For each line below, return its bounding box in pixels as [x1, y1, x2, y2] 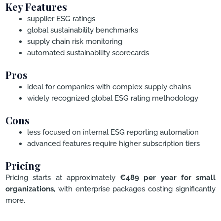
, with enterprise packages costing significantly [54, 184, 216, 193]
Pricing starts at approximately [5, 173, 120, 182]
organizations [5, 184, 54, 193]
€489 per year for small [120, 173, 216, 182]
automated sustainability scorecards [27, 48, 149, 57]
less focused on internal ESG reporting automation [27, 128, 199, 137]
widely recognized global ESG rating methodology [27, 94, 198, 103]
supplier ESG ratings [27, 14, 95, 23]
